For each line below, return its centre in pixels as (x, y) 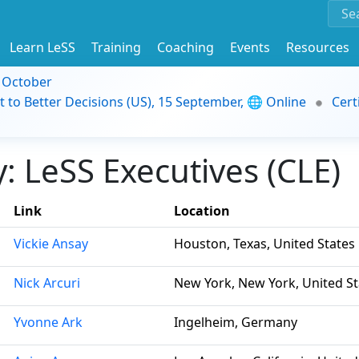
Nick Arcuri (47, 283)
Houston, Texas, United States (264, 244)
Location (202, 211)
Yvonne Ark (48, 322)
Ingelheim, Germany (236, 322)
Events (250, 47)
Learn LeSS (42, 47)
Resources (318, 47)
